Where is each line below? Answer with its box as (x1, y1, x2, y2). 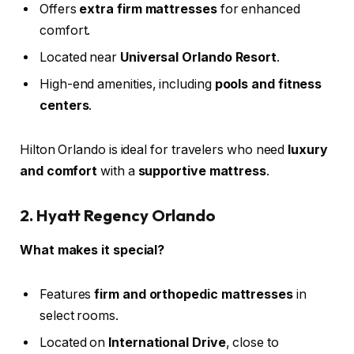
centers (40, 98, 89, 114)
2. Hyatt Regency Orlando (20, 205, 217, 225)
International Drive (108, 334, 226, 350)
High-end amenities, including (40, 77, 215, 92)
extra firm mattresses (79, 2, 217, 17)
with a (97, 164, 138, 179)
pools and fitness (214, 77, 322, 92)
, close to (225, 334, 279, 350)
